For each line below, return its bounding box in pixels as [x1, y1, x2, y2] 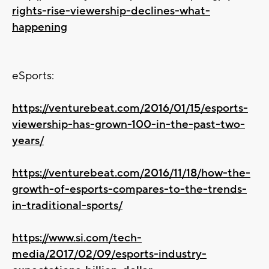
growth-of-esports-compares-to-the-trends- [12, 181, 247, 196]
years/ [12, 133, 44, 148]
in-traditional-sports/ [12, 198, 122, 213]
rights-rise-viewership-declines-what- [12, 3, 210, 18]
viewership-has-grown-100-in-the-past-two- [12, 116, 245, 131]
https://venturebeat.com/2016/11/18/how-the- [12, 165, 250, 180]
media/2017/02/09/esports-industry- [12, 246, 207, 261]
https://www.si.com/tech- [12, 230, 142, 245]
